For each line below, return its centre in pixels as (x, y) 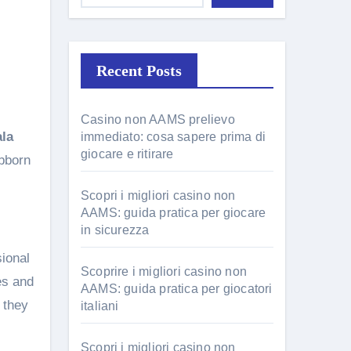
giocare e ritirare (127, 154)
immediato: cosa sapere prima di (174, 137)
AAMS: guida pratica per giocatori (177, 289)
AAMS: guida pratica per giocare (174, 213)
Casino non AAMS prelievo (158, 119)
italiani (100, 306)
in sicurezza (115, 230)
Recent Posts (139, 71)
